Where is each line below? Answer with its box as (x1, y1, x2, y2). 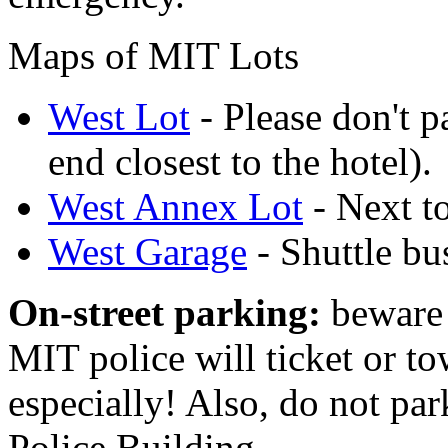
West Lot (48, 94, 190, 138)
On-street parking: (8, 290, 331, 334)
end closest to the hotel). (48, 139, 432, 183)
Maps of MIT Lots (8, 33, 299, 77)
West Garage (48, 229, 247, 273)
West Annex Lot (48, 184, 303, 228)
